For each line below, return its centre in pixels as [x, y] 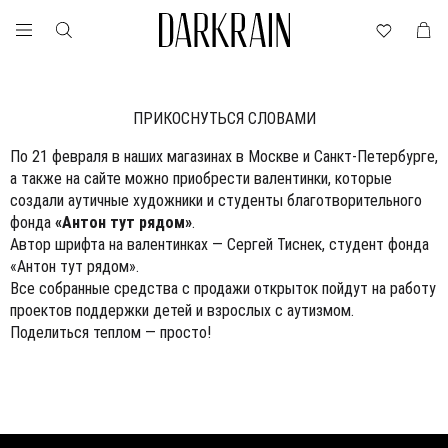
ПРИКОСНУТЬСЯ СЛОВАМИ [224, 118]
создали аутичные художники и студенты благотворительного [216, 200]
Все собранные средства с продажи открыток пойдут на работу [223, 288]
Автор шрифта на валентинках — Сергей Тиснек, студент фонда [219, 244]
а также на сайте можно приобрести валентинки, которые [201, 178]
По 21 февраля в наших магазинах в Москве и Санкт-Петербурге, [224, 156]
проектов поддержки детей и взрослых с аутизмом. [182, 310]
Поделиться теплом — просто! [110, 332]
